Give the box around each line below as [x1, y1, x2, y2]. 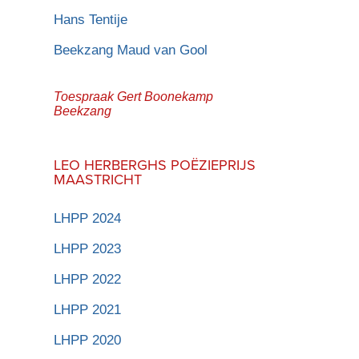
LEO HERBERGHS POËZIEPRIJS [54, 154, 256, 175]
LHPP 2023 [54, 240, 122, 256]
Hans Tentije [54, 11, 128, 27]
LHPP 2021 [54, 301, 122, 317]
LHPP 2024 [54, 210, 122, 226]
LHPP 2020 [54, 332, 122, 348]
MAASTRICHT [54, 168, 143, 189]
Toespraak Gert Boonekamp [54, 89, 214, 103]
